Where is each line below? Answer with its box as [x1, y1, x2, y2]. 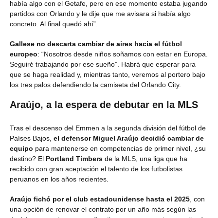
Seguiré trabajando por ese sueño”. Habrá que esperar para [10, 60, 196, 68]
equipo [10, 145, 33, 152]
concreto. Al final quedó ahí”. [10, 20, 98, 28]
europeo [10, 50, 37, 58]
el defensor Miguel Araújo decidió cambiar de [54, 134, 204, 142]
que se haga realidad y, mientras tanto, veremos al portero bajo [10, 71, 205, 78]
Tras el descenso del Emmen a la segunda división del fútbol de [10, 124, 206, 132]
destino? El [10, 155, 46, 163]
